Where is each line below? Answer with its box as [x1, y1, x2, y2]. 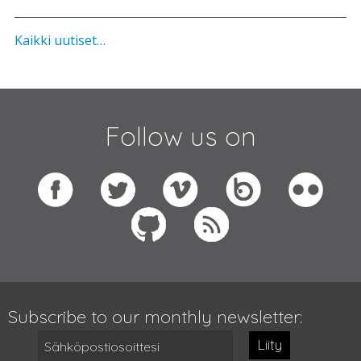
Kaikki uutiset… [15, 31, 106, 50]
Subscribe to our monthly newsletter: [8, 305, 302, 329]
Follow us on [105, 120, 256, 153]
